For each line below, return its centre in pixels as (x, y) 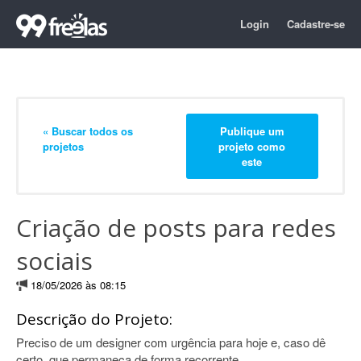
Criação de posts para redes (176, 228)
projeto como (252, 146)
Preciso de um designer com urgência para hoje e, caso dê (171, 342)
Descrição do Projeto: (94, 319)
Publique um (252, 131)
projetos (63, 146)
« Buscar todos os (88, 131)
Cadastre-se (316, 24)
